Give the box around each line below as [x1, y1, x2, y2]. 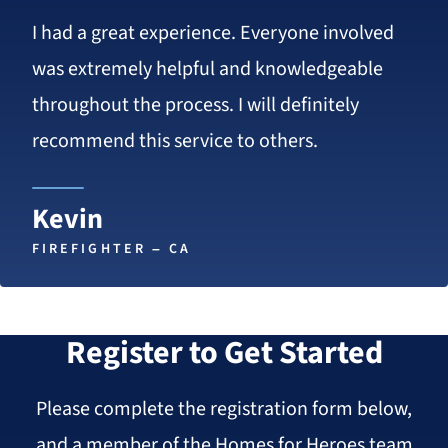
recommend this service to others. [32, 127, 318, 156]
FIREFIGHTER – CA [32, 239, 192, 260]
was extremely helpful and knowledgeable [32, 55, 383, 84]
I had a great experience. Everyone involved [32, 19, 394, 48]
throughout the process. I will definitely [32, 91, 359, 120]
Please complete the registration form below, [36, 395, 412, 424]
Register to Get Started [65, 330, 383, 377]
